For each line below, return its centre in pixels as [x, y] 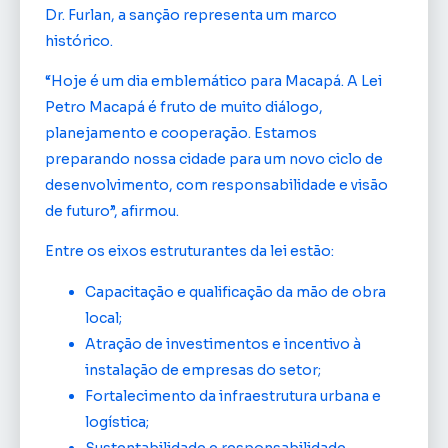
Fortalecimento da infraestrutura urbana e [233, 395]
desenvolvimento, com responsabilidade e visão [216, 185]
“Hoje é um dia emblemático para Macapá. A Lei [213, 81]
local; [103, 317]
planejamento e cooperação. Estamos [181, 133]
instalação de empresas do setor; [203, 369]
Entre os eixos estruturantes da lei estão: [189, 251]
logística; [117, 421]
